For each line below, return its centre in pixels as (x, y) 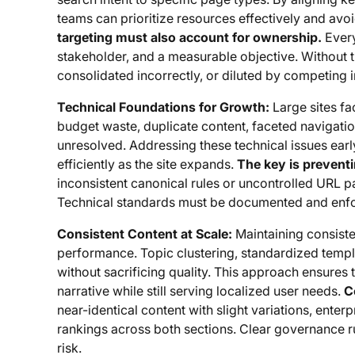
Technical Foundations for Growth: (163, 107)
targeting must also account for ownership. (189, 37)
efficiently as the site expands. (147, 164)
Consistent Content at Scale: (145, 233)
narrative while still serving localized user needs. (200, 290)
